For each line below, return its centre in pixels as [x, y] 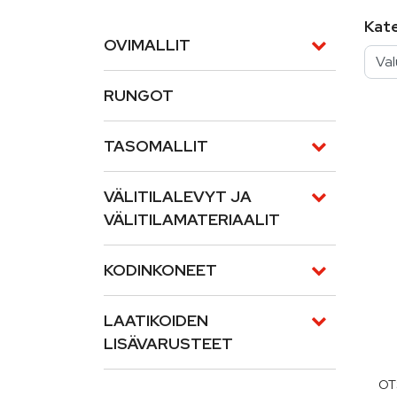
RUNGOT [139, 95]
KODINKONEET [160, 270]
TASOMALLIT [156, 146]
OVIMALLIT [147, 45]
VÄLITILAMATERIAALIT [192, 219]
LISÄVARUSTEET [168, 343]
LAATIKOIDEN [156, 320]
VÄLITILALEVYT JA [178, 196]
